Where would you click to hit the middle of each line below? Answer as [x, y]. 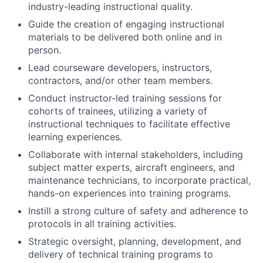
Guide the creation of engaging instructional [126, 24]
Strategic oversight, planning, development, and [135, 242]
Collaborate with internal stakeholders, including [136, 155]
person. [45, 50]
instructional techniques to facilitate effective [129, 124]
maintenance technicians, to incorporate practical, [139, 181]
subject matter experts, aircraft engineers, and [131, 168]
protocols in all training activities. [102, 224]
